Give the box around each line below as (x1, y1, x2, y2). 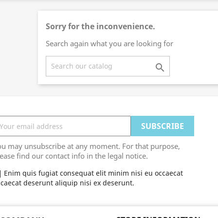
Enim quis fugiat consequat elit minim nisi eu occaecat (3, 168, 183, 178)
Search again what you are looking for (45, 38, 173, 48)
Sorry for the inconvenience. (45, 21, 155, 32)
